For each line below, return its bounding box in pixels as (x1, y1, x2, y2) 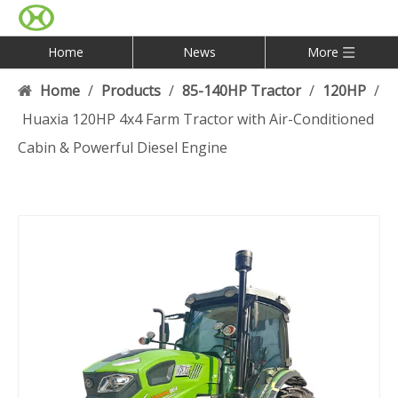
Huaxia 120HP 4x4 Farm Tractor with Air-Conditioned (22, 109, 374, 129)
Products (101, 81, 161, 100)
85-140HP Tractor (182, 81, 301, 100)
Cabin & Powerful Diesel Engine (18, 138, 227, 157)
